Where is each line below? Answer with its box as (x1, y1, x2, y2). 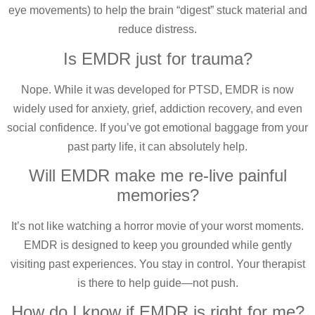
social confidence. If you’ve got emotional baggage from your (7, 121, 308, 134)
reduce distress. (118, 23, 197, 36)
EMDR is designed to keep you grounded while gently (23, 238, 292, 251)
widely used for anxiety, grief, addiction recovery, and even (13, 102, 302, 115)
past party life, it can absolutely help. (67, 140, 247, 153)
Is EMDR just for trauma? (63, 49, 252, 68)
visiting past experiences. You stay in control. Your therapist (10, 257, 305, 270)
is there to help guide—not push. (77, 276, 238, 289)
